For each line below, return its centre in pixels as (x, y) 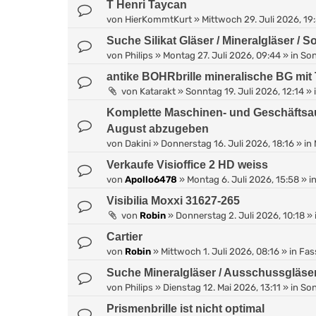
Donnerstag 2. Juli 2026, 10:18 (240, 215)
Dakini (138, 143)
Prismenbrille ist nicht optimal (186, 308)
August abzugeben (158, 128)
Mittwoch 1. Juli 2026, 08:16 (220, 251)
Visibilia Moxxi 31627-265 (173, 200)
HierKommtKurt (158, 19)
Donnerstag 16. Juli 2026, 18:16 (227, 143)
